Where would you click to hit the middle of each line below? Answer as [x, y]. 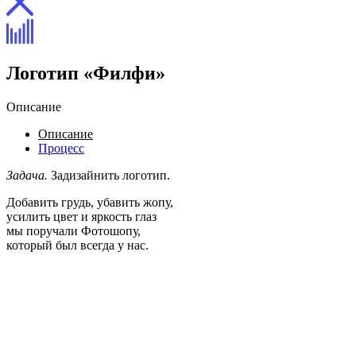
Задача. [27, 175]
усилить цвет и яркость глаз [81, 216]
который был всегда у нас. [77, 245]
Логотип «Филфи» [86, 73]
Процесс [61, 148]
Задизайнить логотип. [109, 175]
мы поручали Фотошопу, [74, 230]
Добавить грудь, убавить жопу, [90, 202]
